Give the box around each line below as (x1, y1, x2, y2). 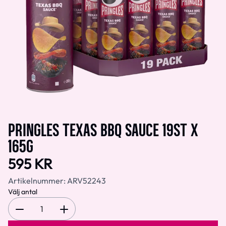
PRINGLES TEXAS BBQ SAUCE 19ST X (8, 118, 198, 140)
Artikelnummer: (8, 175, 67, 186)
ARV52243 (67, 175, 106, 186)
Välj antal (8, 187, 37, 196)
